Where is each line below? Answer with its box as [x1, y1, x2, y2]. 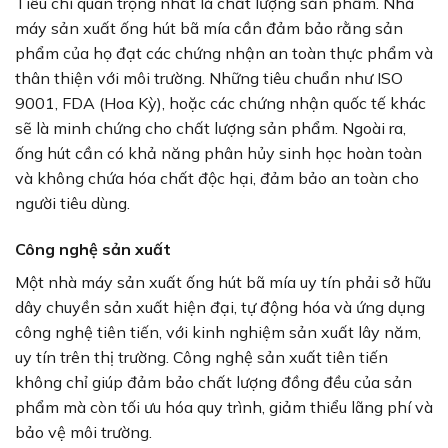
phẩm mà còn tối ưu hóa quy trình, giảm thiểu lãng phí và [15, 396, 433, 417]
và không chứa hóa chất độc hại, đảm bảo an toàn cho [15, 167, 419, 188]
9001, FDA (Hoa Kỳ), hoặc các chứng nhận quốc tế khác [15, 92, 426, 113]
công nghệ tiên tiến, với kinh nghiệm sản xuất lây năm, [15, 321, 421, 342]
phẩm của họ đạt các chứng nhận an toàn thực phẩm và [15, 42, 433, 63]
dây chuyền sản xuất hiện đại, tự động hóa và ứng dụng [15, 296, 425, 317]
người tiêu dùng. [15, 192, 130, 213]
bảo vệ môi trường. [15, 421, 152, 442]
